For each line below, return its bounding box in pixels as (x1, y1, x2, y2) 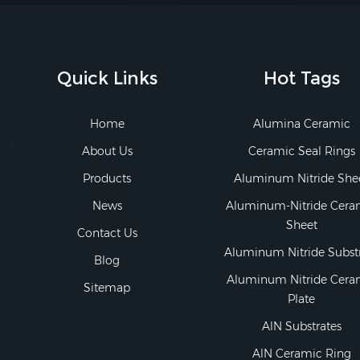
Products (83, 170, 132, 186)
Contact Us (76, 225, 137, 240)
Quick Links (56, 67, 157, 89)
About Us (81, 143, 133, 158)
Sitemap (84, 280, 131, 295)
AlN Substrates (261, 318, 342, 333)
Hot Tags (263, 67, 340, 89)
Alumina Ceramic (252, 116, 350, 131)
